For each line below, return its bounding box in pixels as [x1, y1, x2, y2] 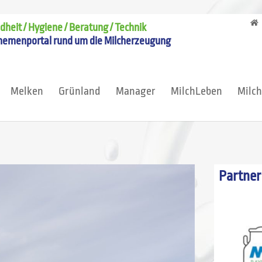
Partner [218, 168, 261, 184]
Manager [116, 85, 156, 98]
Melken [11, 85, 43, 98]
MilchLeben [171, 85, 222, 98]
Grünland [58, 85, 101, 98]
